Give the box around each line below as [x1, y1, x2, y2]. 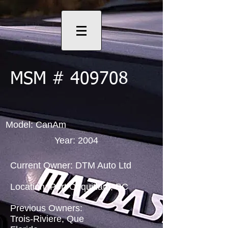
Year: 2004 [54, 135, 98, 146]
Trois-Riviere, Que [10, 214, 84, 224]
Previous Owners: [10, 203, 82, 213]
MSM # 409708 [10, 71, 128, 88]
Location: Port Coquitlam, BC [10, 182, 128, 192]
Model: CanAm [6, 120, 66, 130]
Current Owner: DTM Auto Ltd [10, 160, 131, 170]
